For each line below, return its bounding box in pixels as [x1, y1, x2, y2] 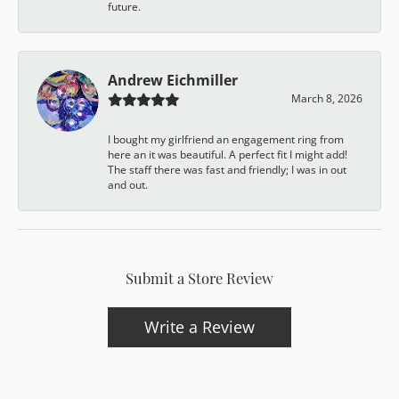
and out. [108, 176, 148, 192]
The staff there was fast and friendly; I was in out [108, 161, 346, 177]
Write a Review [144, 314, 255, 338]
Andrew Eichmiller [108, 69, 238, 91]
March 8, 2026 [291, 90, 362, 106]
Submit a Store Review [126, 266, 273, 288]
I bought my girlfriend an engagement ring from [108, 131, 344, 147]
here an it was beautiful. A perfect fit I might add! [108, 146, 347, 162]
